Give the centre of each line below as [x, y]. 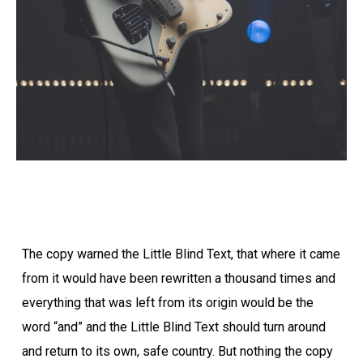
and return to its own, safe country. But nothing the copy [177, 351]
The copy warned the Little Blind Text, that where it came [181, 254]
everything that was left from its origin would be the [167, 302]
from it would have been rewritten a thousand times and [178, 278]
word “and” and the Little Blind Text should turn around [173, 327]
